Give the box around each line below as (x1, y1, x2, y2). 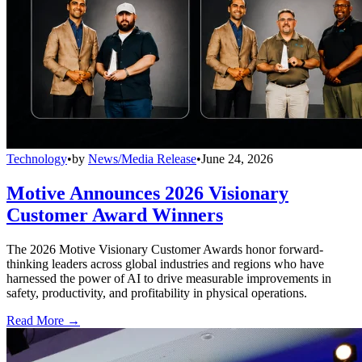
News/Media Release (88, 152, 196, 166)
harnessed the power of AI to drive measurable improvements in (6, 271, 331, 285)
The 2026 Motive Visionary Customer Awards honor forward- (6, 242, 323, 256)
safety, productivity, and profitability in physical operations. (6, 285, 307, 300)
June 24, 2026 (201, 152, 273, 166)
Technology (6, 152, 67, 166)
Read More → (6, 313, 80, 327)
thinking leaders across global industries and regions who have (6, 256, 324, 271)
